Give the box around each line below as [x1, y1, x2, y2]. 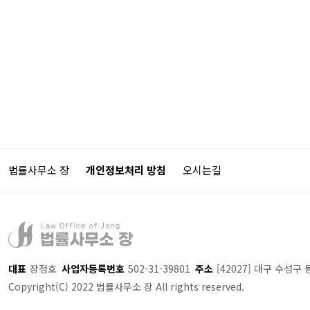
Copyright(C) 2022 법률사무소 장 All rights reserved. [8, 279, 244, 293]
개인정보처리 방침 [86, 163, 166, 177]
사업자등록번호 [62, 261, 125, 275]
